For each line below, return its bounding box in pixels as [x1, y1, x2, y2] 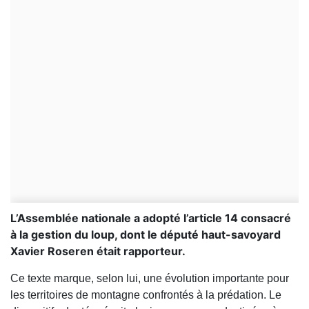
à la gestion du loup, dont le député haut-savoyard [10, 228, 281, 242]
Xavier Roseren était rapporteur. [10, 244, 186, 259]
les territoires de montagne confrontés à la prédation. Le [10, 289, 281, 301]
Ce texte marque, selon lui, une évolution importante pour [10, 272, 289, 285]
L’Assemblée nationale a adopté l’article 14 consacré [10, 211, 291, 226]
